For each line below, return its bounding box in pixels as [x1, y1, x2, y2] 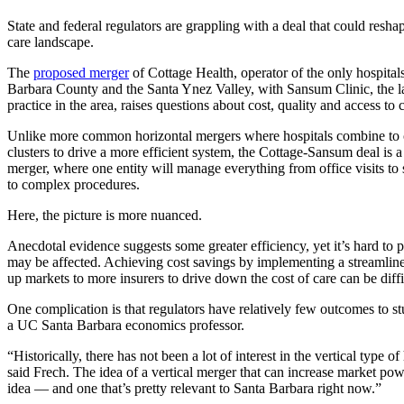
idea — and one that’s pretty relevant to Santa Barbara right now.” [7, 381, 381, 397]
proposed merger [33, 65, 129, 81]
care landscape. [7, 34, 94, 50]
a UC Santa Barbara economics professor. [7, 317, 244, 334]
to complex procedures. [7, 177, 140, 193]
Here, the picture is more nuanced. [7, 207, 202, 224]
